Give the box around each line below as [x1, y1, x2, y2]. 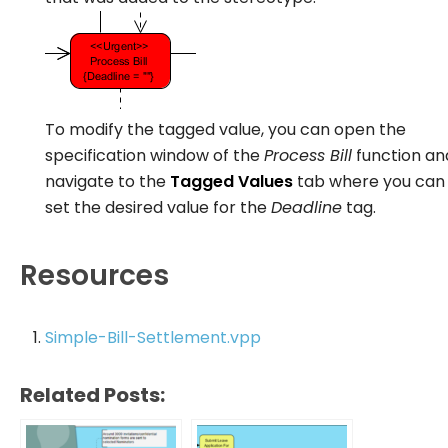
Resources [20, 255, 169, 295]
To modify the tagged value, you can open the [45, 117, 406, 141]
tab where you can [293, 169, 445, 193]
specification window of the [45, 143, 264, 167]
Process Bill [264, 143, 352, 167]
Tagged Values [170, 169, 293, 193]
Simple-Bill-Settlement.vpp [45, 325, 261, 349]
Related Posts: [20, 380, 165, 409]
